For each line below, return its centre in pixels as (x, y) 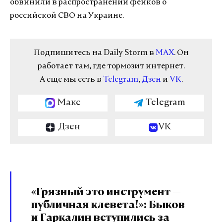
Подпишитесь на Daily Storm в (94, 53)
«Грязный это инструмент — (106, 193)
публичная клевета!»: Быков (108, 206)
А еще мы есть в (71, 80)
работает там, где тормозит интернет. (111, 66)
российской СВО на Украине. (67, 16)
